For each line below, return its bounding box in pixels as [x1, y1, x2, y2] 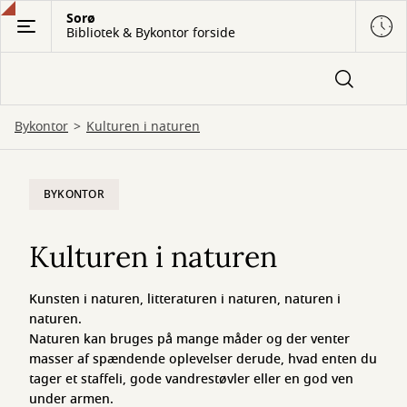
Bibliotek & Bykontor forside [66, 24, 235, 43]
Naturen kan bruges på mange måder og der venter [29, 330, 350, 349]
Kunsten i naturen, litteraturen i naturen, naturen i [29, 290, 341, 309]
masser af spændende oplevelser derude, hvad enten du [29, 350, 377, 369]
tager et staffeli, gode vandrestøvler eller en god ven [29, 370, 353, 389]
